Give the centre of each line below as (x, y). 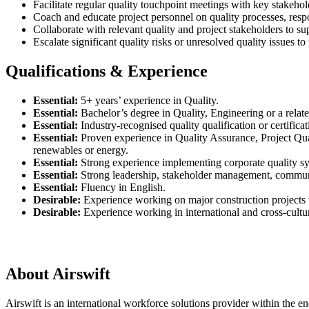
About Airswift (58, 273)
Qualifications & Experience (107, 71)
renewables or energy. (81, 150)
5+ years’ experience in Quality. (148, 100)
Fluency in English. (122, 187)
